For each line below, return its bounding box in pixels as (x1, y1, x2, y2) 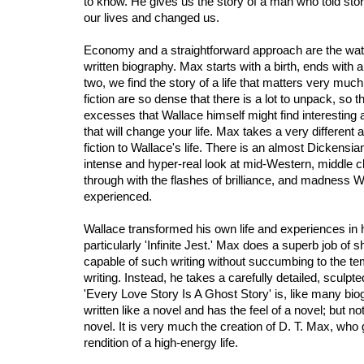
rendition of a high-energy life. (84, 336, 238, 349)
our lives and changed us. (84, 11, 219, 24)
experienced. (84, 189, 152, 203)
